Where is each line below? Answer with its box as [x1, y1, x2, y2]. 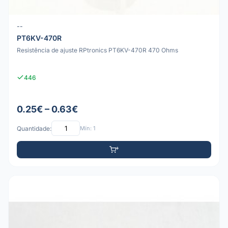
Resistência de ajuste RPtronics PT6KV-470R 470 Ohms [17, 46, 178, 54]
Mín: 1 [80, 124, 95, 132]
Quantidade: [17, 124, 51, 132]
